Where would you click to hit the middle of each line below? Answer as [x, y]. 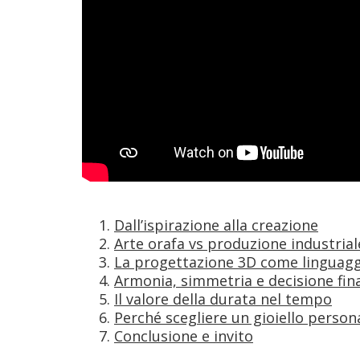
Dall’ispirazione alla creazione [216, 225]
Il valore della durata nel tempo [223, 299]
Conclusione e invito [184, 335]
